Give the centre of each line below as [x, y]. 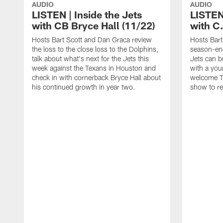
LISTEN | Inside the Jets [87, 15]
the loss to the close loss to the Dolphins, [95, 49]
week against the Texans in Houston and [94, 68]
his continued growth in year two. [84, 87]
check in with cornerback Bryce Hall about [96, 78]
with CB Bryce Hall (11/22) [93, 26]
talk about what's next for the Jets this [90, 59]
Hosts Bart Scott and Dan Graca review [92, 40]
